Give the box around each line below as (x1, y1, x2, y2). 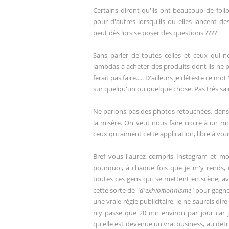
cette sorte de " (93, 186, 140, 195)
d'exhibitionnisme (139, 186, 191, 195)
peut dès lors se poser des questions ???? (93, 28, 217, 38)
